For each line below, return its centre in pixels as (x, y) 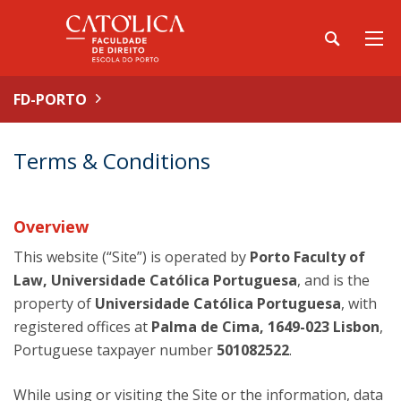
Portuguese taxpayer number (115, 350)
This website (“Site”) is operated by (132, 257)
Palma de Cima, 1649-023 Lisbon (265, 327)
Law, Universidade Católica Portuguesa (155, 280)
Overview (51, 226)
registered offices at (82, 327)
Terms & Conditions (112, 161)
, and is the (333, 280)
